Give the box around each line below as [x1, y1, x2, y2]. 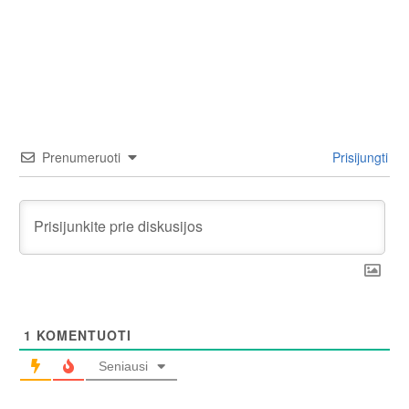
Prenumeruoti [42, 147, 121, 166]
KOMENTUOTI [32, 325, 131, 344]
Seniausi [98, 358, 148, 373]
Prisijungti [329, 147, 388, 166]
